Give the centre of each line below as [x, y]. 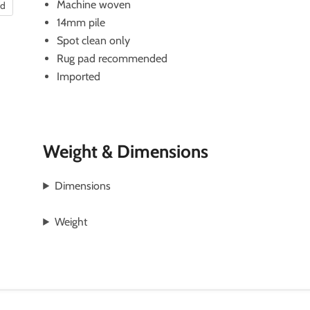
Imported [79, 76]
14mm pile [81, 22]
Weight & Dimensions [126, 151]
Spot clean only [94, 40]
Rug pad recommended [112, 58]
